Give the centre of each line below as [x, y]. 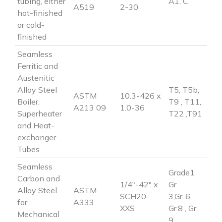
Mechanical [38, 214]
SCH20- [135, 196]
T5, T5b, [184, 89]
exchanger [37, 137]
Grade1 [182, 172]
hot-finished [40, 13]
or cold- [31, 25]
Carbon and [39, 178]
